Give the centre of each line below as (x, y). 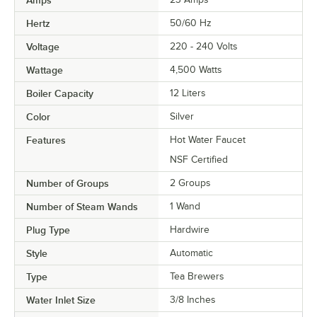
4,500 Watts (196, 69)
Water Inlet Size (61, 300)
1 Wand (185, 206)
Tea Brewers (197, 276)
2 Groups (190, 183)
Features (46, 140)
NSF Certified (199, 159)
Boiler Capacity (60, 93)
